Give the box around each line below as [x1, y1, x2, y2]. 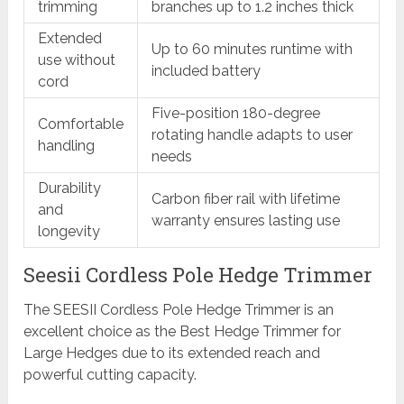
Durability [38, 179, 102, 197]
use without [38, 51, 116, 69]
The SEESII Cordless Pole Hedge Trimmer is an [23, 301, 335, 319]
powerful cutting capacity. [23, 366, 197, 384]
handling [38, 137, 96, 155]
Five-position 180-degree [151, 105, 321, 123]
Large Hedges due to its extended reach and [23, 344, 321, 363]
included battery [151, 62, 262, 80]
